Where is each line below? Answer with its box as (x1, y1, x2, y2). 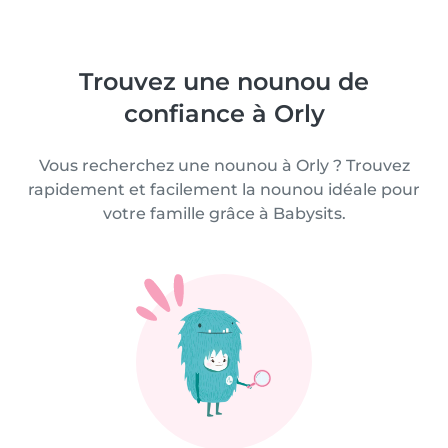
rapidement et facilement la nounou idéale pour (28, 180, 420, 200)
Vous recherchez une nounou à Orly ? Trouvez (38, 156, 410, 176)
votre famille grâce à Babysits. (102, 204, 346, 224)
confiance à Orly (123, 99, 325, 129)
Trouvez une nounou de (79, 67, 369, 97)
